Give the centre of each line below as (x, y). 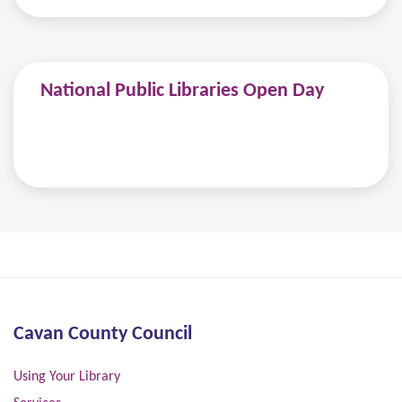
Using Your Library (67, 376)
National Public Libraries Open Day (182, 91)
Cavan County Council (103, 334)
